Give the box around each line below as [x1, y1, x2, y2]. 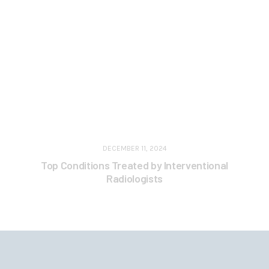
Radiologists [106, 172, 163, 186]
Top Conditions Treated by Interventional [41, 159, 228, 172]
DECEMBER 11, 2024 [102, 144, 167, 153]
